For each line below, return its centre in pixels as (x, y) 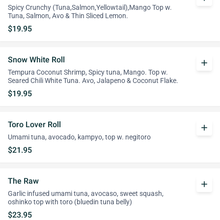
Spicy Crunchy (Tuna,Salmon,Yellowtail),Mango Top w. (90, 8)
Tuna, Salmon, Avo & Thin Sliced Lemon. (68, 16)
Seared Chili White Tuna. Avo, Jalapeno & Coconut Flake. (93, 81)
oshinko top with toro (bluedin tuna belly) (70, 202)
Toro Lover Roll (34, 124)
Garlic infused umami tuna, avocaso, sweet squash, (86, 194)
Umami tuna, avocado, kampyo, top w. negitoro (79, 137)
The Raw (23, 181)
